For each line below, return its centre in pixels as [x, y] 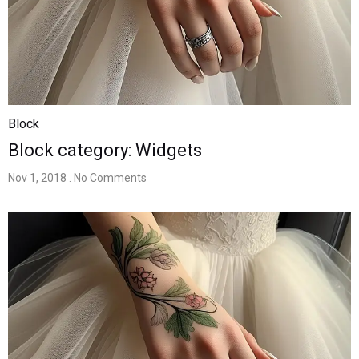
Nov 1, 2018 [37, 177]
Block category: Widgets [105, 150]
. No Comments [108, 177]
